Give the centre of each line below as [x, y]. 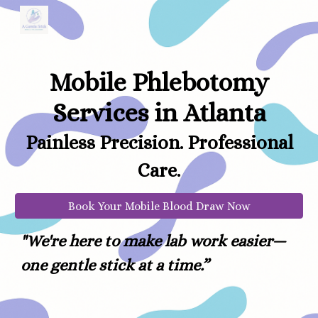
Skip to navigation [262, 26]
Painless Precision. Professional [159, 143]
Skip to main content [62, 26]
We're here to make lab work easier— [157, 241]
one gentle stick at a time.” [115, 265]
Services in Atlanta [159, 113]
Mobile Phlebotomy [159, 82]
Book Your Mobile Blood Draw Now [159, 206]
